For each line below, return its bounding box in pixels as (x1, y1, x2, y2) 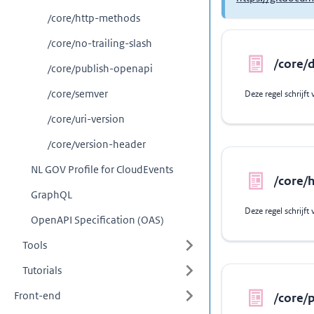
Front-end (14, 289, 61, 302)
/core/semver (48, 87, 108, 100)
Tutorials (22, 264, 62, 277)
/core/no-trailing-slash (48, 36, 152, 50)
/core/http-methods (48, 11, 140, 25)
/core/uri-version (48, 112, 125, 125)
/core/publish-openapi (48, 62, 153, 75)
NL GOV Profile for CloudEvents (31, 163, 173, 176)
